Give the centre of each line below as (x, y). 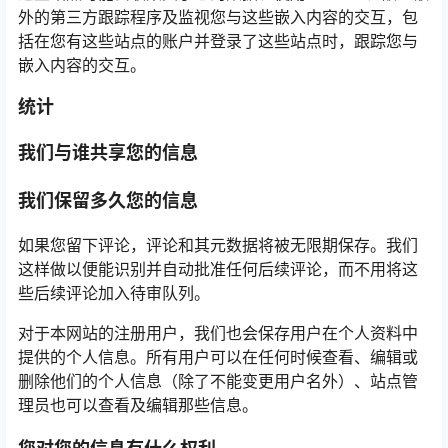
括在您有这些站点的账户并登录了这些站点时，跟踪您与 (218, 41)
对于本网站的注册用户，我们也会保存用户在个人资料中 (218, 333)
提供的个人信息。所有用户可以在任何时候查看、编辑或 (218, 357)
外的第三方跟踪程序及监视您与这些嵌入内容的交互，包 (218, 17)
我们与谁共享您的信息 (108, 152)
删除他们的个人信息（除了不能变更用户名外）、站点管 (218, 381)
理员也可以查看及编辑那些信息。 (138, 405)
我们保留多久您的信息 (108, 200)
